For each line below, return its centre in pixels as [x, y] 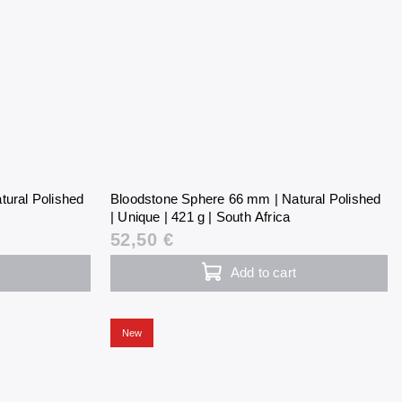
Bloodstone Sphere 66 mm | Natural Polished [245, 199]
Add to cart [263, 273]
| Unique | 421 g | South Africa [200, 217]
